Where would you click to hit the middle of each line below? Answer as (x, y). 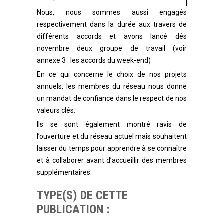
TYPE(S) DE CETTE (82, 196)
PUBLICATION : (73, 210)
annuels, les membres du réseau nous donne (112, 87)
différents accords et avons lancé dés (112, 37)
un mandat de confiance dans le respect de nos (112, 99)
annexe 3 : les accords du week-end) (94, 61)
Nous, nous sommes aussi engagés (112, 13)
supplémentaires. (64, 173)
